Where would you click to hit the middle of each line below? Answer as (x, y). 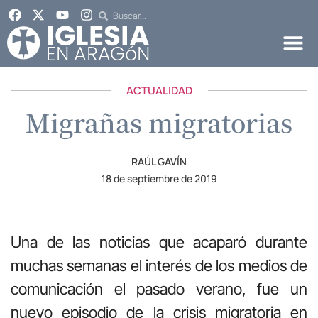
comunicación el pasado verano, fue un (159, 289)
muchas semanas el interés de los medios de (159, 266)
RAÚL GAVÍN (159, 161)
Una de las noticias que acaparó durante (159, 242)
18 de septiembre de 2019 (159, 178)
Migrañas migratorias (159, 122)
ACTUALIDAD (159, 90)
